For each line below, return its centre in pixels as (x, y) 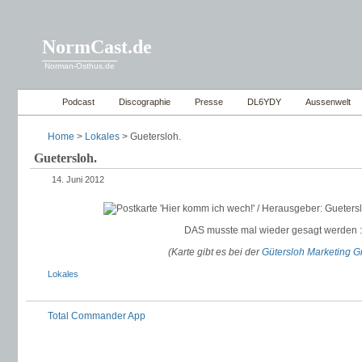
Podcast (78, 102)
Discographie (145, 102)
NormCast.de (97, 47)
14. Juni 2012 (78, 179)
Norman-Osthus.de (80, 66)
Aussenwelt (328, 102)
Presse (209, 102)
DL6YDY (264, 102)
